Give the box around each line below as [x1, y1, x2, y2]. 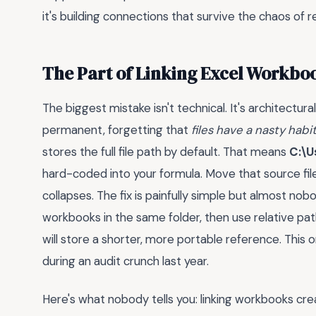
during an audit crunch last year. [42, 253, 209, 269]
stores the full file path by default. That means [42, 143, 289, 159]
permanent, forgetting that [42, 121, 191, 138]
